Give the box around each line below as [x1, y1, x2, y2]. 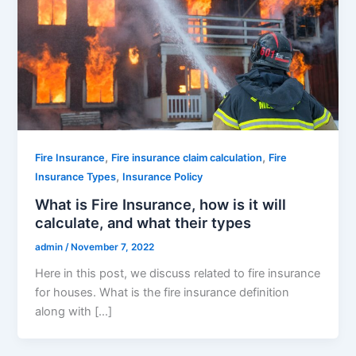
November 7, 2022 [71, 241, 155, 253]
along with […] [35, 304, 113, 319]
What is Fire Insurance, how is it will [35, 195, 287, 213]
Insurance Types [35, 171, 117, 184]
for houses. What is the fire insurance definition [35, 284, 290, 300]
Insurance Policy [122, 171, 203, 184]
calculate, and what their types [35, 213, 252, 231]
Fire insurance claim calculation [111, 152, 263, 164]
